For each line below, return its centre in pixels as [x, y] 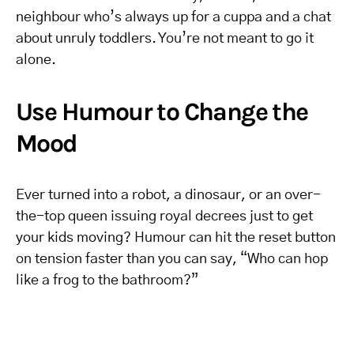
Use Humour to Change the [162, 112]
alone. [36, 60]
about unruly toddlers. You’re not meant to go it [165, 39]
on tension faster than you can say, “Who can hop [172, 259]
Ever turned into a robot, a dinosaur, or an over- [168, 195]
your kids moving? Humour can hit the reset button [176, 238]
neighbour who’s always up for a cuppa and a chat [173, 17]
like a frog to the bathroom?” [107, 281]
